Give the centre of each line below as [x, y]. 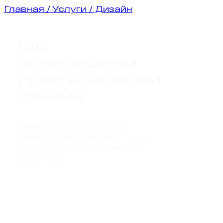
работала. [40, 159]
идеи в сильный [89, 78]
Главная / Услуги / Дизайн [68, 9]
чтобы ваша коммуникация [81, 148]
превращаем [77, 62]
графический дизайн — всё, [82, 138]
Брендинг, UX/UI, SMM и [72, 127]
